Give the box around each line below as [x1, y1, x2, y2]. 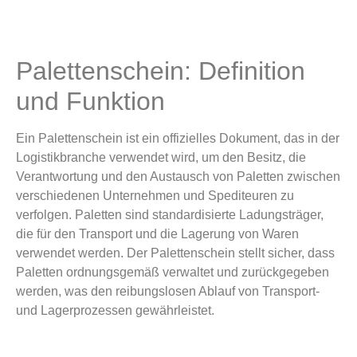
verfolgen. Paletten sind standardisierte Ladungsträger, [16, 208, 324, 222]
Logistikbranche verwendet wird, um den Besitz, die [16, 151, 306, 165]
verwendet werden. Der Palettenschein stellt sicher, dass [16, 246, 335, 261]
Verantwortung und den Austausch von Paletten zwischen [16, 170, 340, 184]
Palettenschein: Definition [16, 57, 305, 86]
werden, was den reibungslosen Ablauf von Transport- [16, 284, 320, 299]
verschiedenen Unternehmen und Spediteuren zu [16, 189, 294, 203]
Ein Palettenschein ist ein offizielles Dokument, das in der [16, 131, 339, 146]
